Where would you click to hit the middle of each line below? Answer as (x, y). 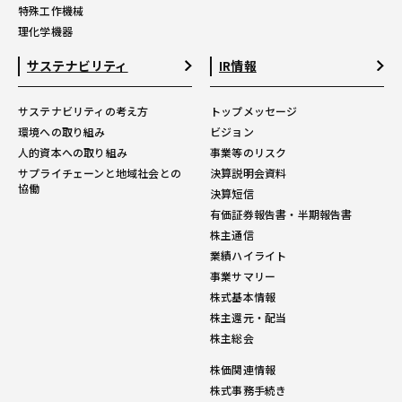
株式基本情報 (243, 297)
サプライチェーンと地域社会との (100, 173)
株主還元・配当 (249, 317)
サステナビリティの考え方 (83, 111)
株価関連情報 (243, 369)
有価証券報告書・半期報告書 (281, 214)
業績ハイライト (249, 255)
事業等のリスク (249, 152)
